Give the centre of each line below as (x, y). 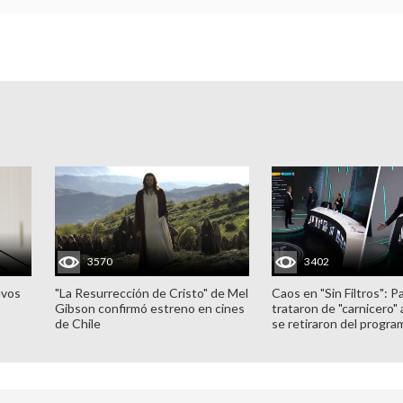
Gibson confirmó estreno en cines (149, 308)
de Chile (77, 323)
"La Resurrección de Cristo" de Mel (151, 292)
